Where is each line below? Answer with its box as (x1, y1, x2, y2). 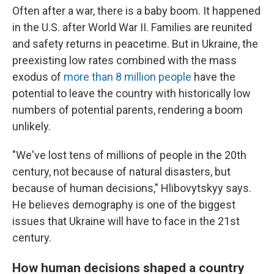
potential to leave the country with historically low (12, 87, 251, 100)
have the (191, 70, 235, 83)
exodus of (12, 70, 64, 83)
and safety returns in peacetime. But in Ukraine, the (12, 37, 258, 50)
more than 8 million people (64, 70, 191, 83)
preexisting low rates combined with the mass (12, 54, 237, 67)
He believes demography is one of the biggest (12, 198, 235, 211)
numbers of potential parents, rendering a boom (12, 103, 243, 116)
